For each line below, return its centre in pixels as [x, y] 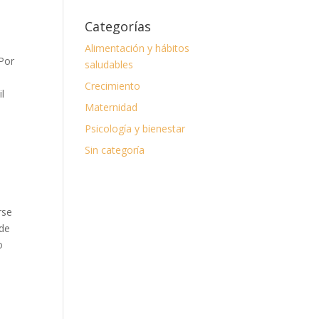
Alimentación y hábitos [137, 48]
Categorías [118, 26]
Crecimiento [113, 86]
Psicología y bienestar [135, 129]
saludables [109, 64]
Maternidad [111, 107]
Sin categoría [115, 150]
